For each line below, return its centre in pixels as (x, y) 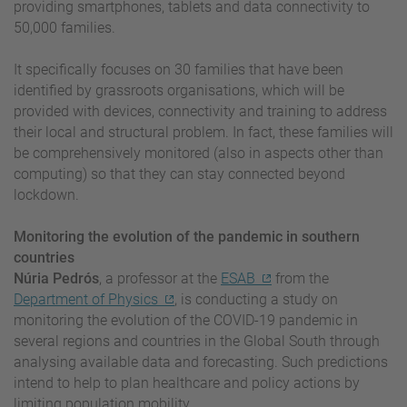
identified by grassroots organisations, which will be (179, 90)
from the (300, 278)
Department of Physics (86, 299)
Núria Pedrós (56, 278)
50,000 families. (66, 27)
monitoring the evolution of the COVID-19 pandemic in (186, 320)
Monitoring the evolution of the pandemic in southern (187, 236)
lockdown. (46, 194)
